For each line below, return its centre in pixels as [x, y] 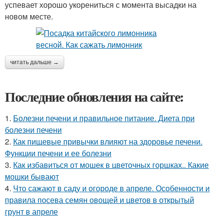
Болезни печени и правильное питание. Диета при [104, 118]
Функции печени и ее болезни [58, 153]
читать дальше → [35, 62]
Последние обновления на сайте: [94, 97]
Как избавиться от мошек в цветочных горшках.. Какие [111, 165]
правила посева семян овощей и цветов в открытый [100, 200]
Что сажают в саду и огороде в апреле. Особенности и [111, 188]
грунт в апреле [31, 211]
